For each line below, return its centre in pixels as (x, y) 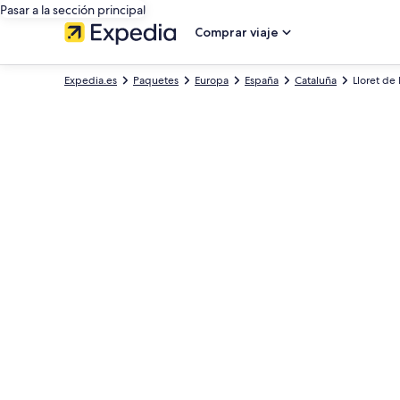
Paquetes (156, 80)
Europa (212, 80)
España (262, 80)
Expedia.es (91, 80)
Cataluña (316, 80)
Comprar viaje (237, 32)
